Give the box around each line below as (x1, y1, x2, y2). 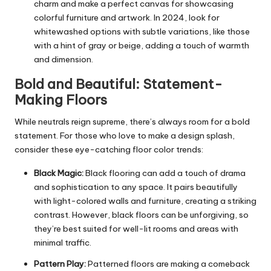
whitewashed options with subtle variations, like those (34, 25, 250, 37)
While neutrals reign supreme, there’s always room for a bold (15, 116, 250, 127)
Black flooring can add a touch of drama (83, 167, 246, 178)
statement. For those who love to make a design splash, (15, 129, 235, 141)
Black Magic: (34, 167, 83, 178)
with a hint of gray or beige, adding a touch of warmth (34, 39, 249, 51)
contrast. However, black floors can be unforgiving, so (34, 209, 249, 220)
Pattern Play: (34, 258, 86, 269)
